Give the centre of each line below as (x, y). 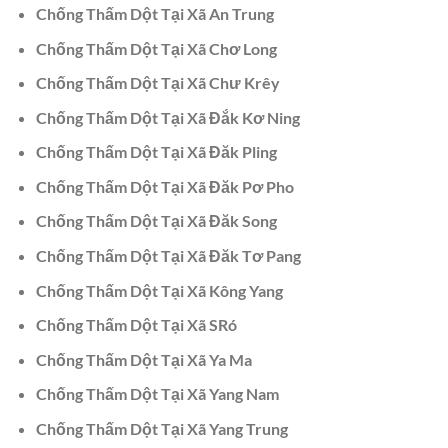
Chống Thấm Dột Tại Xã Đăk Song (156, 221)
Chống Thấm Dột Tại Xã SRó (136, 325)
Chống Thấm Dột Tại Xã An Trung (154, 13)
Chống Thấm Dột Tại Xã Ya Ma (143, 359)
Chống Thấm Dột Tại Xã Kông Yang (159, 290)
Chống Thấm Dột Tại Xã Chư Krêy (157, 83)
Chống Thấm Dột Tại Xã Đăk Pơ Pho (164, 186)
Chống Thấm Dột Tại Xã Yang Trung (161, 429)
